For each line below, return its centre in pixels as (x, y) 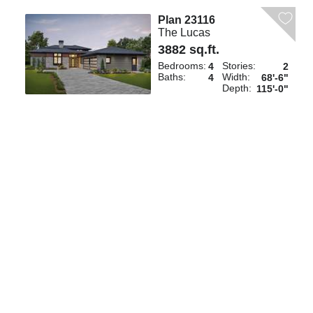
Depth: (236, 88)
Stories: (239, 66)
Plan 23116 (186, 20)
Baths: (172, 77)
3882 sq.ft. (188, 50)
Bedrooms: (182, 66)
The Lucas (184, 33)
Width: (236, 77)
